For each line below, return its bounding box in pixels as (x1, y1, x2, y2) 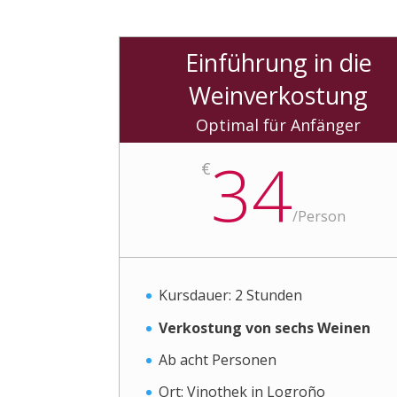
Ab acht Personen (159, 349, 277, 370)
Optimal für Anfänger (196, 114, 362, 136)
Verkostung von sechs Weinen (159, 317, 371, 338)
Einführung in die (184, 46, 372, 80)
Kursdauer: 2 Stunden (159, 285, 303, 306)
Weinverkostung (189, 79, 369, 113)
